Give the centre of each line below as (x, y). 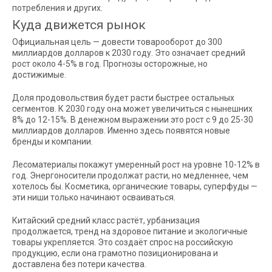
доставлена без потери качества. (79, 264)
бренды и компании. (53, 141)
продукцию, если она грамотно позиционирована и (115, 253)
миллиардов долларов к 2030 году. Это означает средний (129, 53)
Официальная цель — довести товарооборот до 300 (117, 42)
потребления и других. (57, 8)
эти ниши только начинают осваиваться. (94, 197)
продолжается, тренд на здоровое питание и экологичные (130, 231)
